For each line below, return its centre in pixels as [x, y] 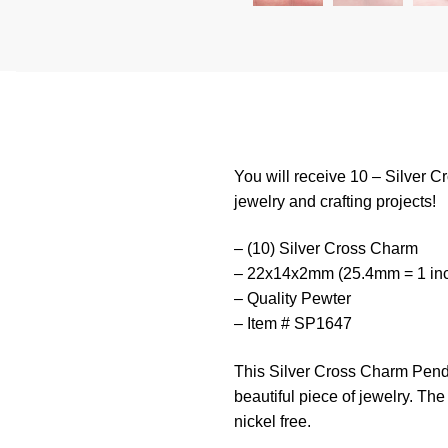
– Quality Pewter [292, 299]
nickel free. [272, 422]
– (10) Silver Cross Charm [325, 249]
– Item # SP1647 [292, 324]
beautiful [264, 397]
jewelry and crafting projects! [334, 201]
